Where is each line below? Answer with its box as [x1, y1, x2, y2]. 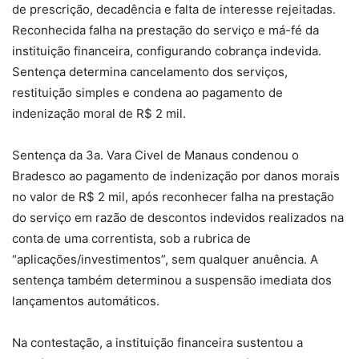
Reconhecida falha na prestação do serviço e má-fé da [12, 22, 319, 38]
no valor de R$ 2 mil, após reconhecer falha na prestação [12, 188, 334, 204]
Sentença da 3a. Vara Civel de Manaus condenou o [12, 147, 299, 163]
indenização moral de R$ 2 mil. [12, 105, 186, 121]
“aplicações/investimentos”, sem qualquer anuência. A [12, 251, 318, 267]
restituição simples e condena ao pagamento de [12, 84, 283, 100]
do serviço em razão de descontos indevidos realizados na [12, 209, 344, 225]
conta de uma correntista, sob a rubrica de [12, 230, 251, 246]
